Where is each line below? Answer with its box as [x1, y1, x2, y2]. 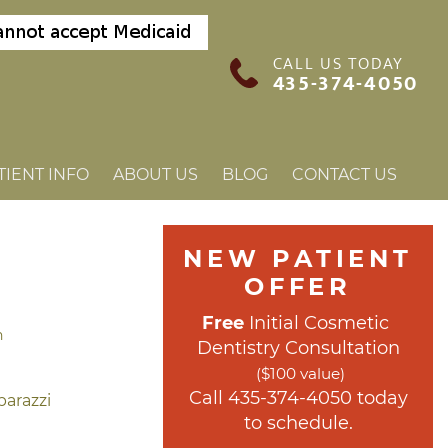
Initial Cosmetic [244, 312, 389, 334]
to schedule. [243, 412, 353, 434]
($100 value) [256, 364, 345, 383]
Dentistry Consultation [196, 337, 400, 359]
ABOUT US [113, 165, 198, 184]
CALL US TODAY [272, 49, 404, 78]
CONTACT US [292, 165, 397, 184]
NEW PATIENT [183, 244, 413, 273]
